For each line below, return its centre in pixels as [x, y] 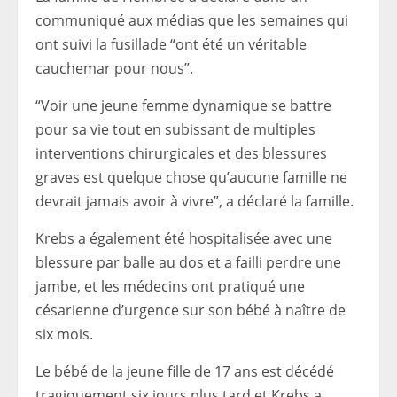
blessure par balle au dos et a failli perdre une [188, 262]
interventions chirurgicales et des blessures [181, 153]
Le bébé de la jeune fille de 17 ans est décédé [185, 371]
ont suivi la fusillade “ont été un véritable [171, 44]
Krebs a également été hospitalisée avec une [184, 238]
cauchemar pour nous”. [114, 68]
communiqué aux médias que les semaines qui [192, 20]
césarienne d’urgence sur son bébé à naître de [191, 310]
